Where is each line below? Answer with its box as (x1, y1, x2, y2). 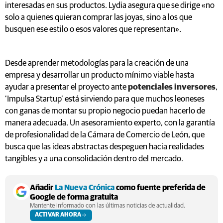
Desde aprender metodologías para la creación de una (5, 59, 189, 68)
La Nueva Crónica (55, 183, 114, 192)
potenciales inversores (128, 83, 216, 92)
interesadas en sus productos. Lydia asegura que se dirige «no (5, 1, 215, 10)
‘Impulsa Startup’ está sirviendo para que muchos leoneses (5, 95, 205, 104)
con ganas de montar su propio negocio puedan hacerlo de (5, 107, 205, 115)
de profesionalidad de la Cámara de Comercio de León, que (5, 130, 205, 139)
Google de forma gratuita (30, 193, 118, 201)
